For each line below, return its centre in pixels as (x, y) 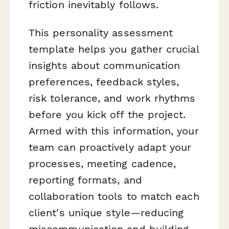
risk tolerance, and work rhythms (112, 98)
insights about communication (105, 65)
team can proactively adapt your (110, 147)
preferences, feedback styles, (104, 82)
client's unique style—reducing (106, 212)
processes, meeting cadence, (102, 163)
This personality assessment (101, 32)
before (45, 114)
